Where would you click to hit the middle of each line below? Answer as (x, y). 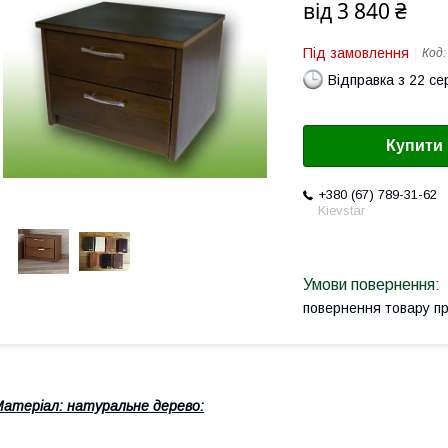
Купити (414, 146)
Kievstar (341, 211)
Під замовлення (356, 53)
